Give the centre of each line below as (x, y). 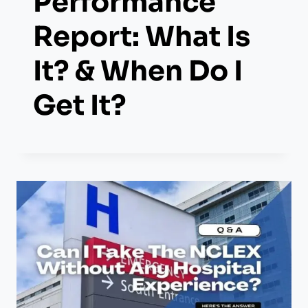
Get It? (80, 105)
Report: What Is (142, 36)
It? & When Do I (138, 71)
